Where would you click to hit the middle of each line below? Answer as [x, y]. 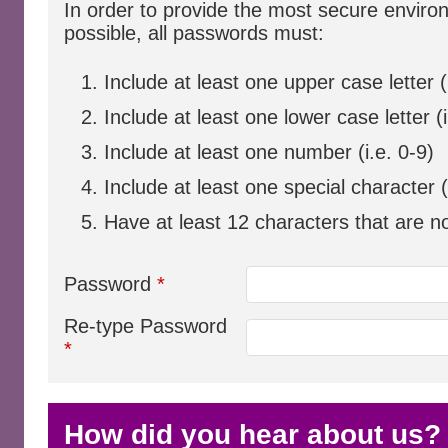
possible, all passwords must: [194, 33]
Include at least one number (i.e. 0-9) [269, 152]
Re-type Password [145, 326]
